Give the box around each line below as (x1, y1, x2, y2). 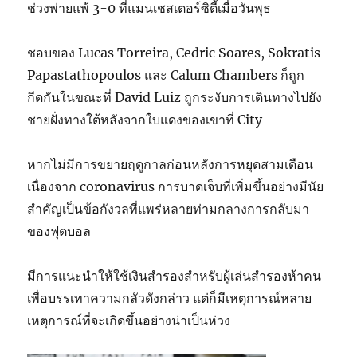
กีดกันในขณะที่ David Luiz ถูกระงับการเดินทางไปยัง (27, 88, 323, 105)
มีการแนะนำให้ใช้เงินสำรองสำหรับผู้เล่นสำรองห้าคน (27, 267, 322, 284)
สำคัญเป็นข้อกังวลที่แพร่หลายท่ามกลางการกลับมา (27, 200, 310, 217)
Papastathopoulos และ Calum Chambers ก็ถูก (27, 66, 305, 83)
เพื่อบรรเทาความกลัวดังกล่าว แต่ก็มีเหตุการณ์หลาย (27, 289, 312, 306)
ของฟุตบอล (27, 222, 92, 239)
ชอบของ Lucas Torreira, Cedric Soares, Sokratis (27, 44, 321, 61)
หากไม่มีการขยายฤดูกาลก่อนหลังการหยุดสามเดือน (27, 155, 314, 172)
